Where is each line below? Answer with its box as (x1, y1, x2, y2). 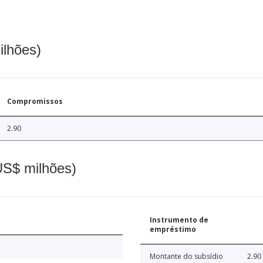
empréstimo (150, 224, 196, 234)
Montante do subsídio (150, 251, 223, 261)
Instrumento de (150, 214, 208, 225)
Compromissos (7, 96, 63, 106)
